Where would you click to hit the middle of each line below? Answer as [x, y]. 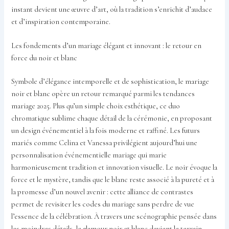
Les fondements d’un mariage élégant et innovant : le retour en [107, 46]
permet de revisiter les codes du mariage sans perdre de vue [103, 204]
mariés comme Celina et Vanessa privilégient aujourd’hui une [105, 143]
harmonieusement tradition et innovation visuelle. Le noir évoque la [114, 168]
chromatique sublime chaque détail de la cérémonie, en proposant [112, 119]
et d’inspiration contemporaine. [61, 21]
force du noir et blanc [44, 58]
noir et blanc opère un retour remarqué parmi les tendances [103, 94]
